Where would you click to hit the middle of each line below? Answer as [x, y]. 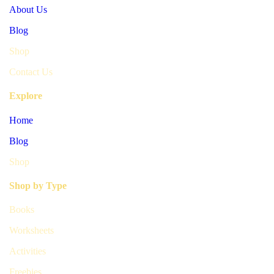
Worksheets [31, 231]
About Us [28, 9]
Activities [28, 251]
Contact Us [31, 72]
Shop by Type [38, 185]
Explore [26, 96]
